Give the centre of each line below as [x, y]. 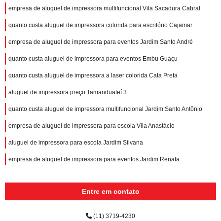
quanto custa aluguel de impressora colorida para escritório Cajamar [100, 25]
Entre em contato [110, 191]
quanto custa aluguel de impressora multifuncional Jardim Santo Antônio [105, 109]
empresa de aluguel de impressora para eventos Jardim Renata [94, 159]
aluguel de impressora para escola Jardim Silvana [76, 142]
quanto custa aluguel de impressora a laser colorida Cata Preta [93, 75]
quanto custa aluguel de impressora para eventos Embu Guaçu [93, 58]
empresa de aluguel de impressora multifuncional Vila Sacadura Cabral [104, 8]
